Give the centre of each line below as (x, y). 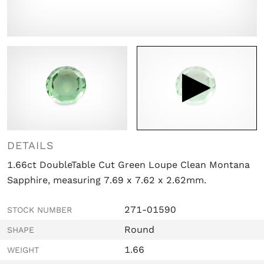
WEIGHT (23, 250)
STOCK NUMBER (39, 209)
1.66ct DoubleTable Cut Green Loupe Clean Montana (128, 164)
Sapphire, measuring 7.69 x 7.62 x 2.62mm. (107, 180)
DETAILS (31, 145)
